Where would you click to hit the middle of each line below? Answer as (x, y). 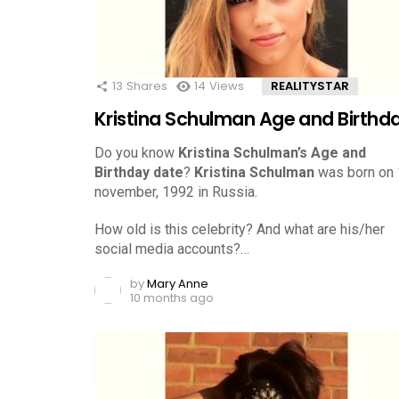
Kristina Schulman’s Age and (272, 152)
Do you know (136, 152)
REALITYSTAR (310, 85)
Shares (147, 85)
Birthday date (139, 172)
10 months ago (172, 297)
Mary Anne (178, 283)
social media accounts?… (172, 248)
